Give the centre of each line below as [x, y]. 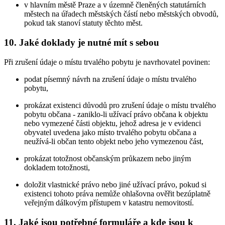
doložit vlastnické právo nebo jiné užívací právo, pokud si [115, 184]
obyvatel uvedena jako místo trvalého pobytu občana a [110, 132]
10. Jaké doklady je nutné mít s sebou [82, 43]
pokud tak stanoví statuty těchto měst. [83, 23]
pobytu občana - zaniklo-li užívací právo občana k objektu [116, 114]
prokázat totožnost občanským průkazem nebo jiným [107, 158]
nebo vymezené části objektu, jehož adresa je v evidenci [113, 123]
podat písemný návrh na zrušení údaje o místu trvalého [110, 79]
